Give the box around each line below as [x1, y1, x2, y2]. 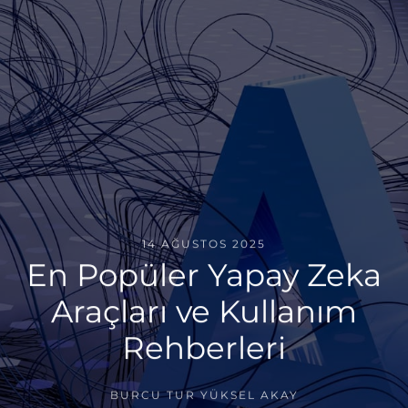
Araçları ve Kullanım [51, 292, 357, 331]
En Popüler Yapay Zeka [26, 256, 382, 295]
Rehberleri [122, 329, 286, 368]
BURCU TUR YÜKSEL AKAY [109, 388, 299, 403]
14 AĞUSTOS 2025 [142, 237, 266, 251]
